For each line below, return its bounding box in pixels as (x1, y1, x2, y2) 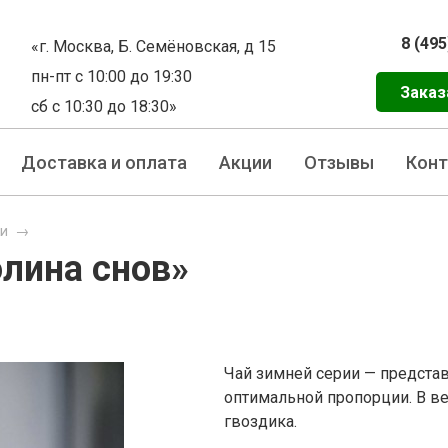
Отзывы (303, 152, 374, 173)
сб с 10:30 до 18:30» (31, 97, 177, 116)
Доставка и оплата (20, 152, 187, 173)
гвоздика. (224, 412, 297, 431)
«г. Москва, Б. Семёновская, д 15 (31, 37, 276, 56)
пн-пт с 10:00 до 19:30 (31, 67, 192, 86)
